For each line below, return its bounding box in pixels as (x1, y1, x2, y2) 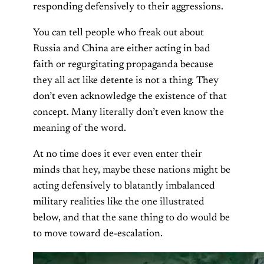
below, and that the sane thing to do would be (33, 213, 230, 224)
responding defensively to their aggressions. (33, 1, 223, 12)
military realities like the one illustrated (33, 197, 204, 208)
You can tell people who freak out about (33, 27, 204, 38)
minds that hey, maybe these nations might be (33, 165, 230, 176)
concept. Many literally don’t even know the (33, 107, 224, 118)
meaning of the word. (33, 123, 126, 134)
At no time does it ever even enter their (33, 149, 202, 160)
